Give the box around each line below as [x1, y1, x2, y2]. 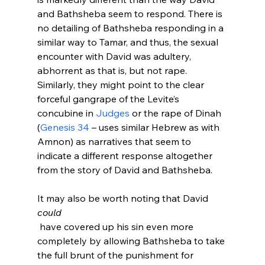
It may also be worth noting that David [37, 192, 211, 204]
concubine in [37, 106, 96, 119]
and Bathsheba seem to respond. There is [37, 7, 225, 20]
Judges [95, 106, 130, 119]
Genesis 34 [40, 121, 89, 133]
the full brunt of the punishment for [37, 248, 196, 261]
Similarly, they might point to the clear [37, 78, 206, 91]
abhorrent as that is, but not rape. [37, 64, 189, 76]
